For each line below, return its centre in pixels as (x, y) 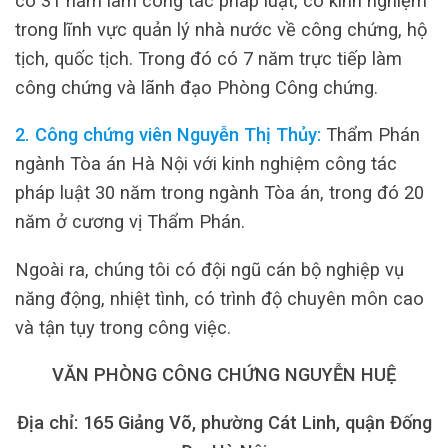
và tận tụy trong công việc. (123, 327)
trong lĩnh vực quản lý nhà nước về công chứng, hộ (221, 30)
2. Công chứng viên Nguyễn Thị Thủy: (168, 135)
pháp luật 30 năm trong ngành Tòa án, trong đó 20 (219, 193)
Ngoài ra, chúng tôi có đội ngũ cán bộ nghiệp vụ (209, 269)
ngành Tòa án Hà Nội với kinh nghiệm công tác (206, 164)
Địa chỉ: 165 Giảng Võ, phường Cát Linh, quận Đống (224, 422)
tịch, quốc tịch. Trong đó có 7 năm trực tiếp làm (208, 59)
